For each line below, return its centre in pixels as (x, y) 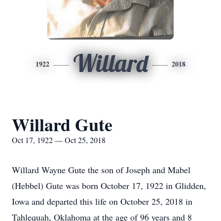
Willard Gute (62, 124)
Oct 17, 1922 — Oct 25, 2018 (59, 140)
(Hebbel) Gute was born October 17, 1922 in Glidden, (109, 185)
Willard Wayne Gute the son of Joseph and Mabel (101, 170)
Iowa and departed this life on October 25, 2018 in (102, 201)
